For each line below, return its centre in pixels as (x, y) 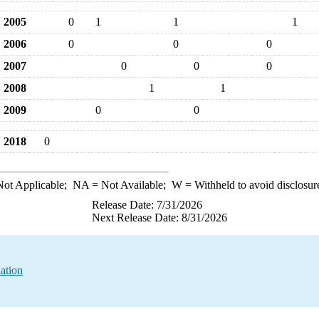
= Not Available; (130, 185)
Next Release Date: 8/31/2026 (159, 218)
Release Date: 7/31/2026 (147, 205)
